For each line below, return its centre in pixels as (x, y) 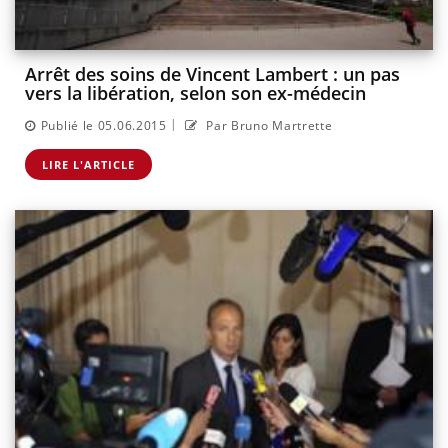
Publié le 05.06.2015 (103, 125)
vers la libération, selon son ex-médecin (195, 93)
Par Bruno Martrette (267, 125)
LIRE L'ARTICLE (88, 164)
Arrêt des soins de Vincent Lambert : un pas (212, 74)
